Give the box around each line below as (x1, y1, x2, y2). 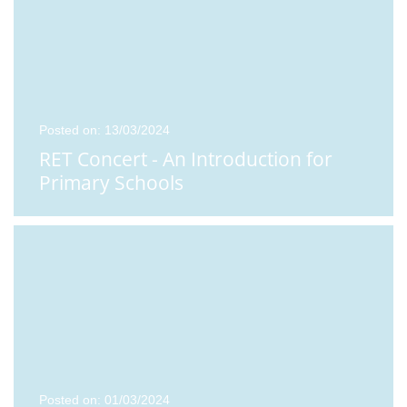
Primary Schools (39, 169, 184, 195)
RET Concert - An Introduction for (39, 145, 333, 172)
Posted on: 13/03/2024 (39, 122, 170, 137)
